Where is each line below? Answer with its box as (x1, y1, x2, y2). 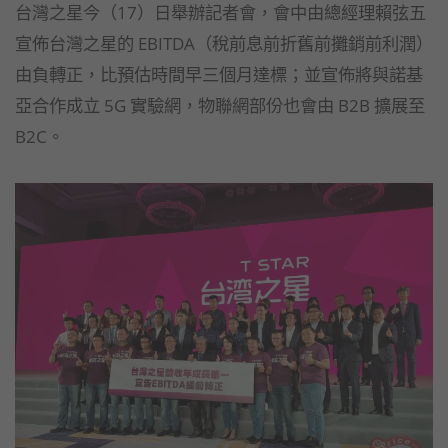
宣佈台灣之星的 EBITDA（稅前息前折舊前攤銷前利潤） (15, 30, 433, 55)
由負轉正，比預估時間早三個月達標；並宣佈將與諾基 (15, 61, 423, 86)
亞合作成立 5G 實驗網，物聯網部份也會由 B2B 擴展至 (15, 92, 425, 117)
